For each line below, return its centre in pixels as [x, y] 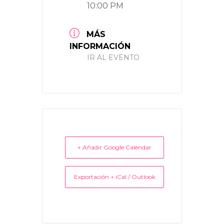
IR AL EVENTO [113, 57]
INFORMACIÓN [100, 46]
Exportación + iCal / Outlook [114, 177]
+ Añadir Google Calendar [114, 147]
